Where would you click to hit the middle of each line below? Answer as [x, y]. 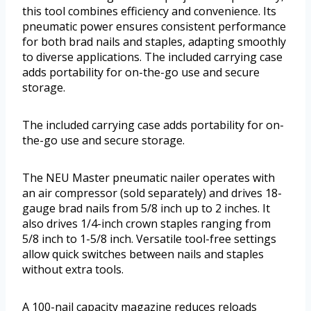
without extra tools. [73, 270]
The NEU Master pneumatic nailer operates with [149, 178]
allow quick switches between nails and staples [143, 254]
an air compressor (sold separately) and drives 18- [152, 193]
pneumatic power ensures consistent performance [154, 27]
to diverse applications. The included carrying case [152, 57]
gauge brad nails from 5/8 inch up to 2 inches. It [146, 209]
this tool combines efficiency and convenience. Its [149, 11]
